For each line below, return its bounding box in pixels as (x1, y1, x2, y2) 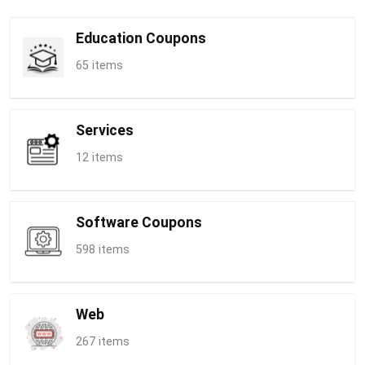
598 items (75, 242, 130, 257)
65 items (75, 58, 123, 73)
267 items (75, 334, 130, 349)
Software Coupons (75, 213, 202, 231)
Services (75, 121, 134, 139)
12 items (75, 150, 123, 165)
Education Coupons (75, 29, 206, 46)
